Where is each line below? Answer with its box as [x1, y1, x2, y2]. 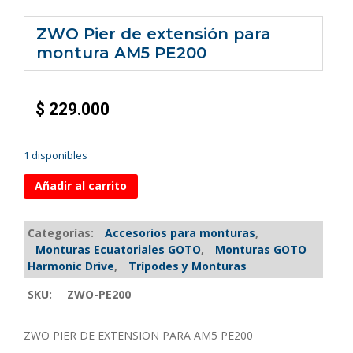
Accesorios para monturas [105, 225, 255, 240]
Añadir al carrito [35, 178, 127, 194]
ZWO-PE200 [67, 286, 131, 302]
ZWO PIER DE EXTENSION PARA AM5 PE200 [24, 327, 253, 343]
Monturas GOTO [215, 241, 307, 257]
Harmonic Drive [28, 258, 114, 273]
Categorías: [28, 225, 97, 240]
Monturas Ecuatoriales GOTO [35, 241, 201, 257]
